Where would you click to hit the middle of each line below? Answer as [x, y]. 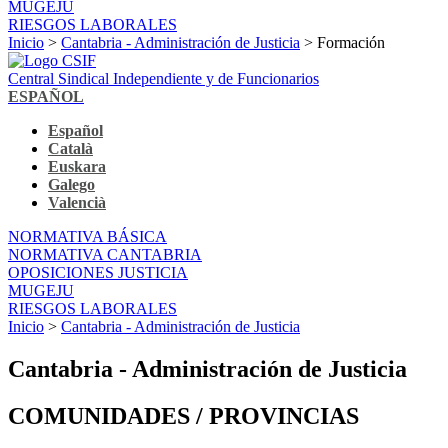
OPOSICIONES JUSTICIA [98, 272]
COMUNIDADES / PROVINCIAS [183, 415]
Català [70, 148]
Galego [71, 184]
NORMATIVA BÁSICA [87, 236]
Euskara [77, 166]
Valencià [77, 202]
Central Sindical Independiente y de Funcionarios [163, 78]
